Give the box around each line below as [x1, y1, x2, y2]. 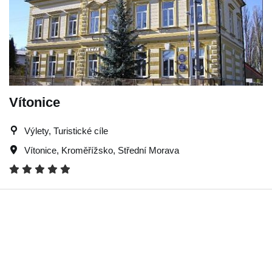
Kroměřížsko [61, 144, 113, 155]
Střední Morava [118, 144, 179, 155]
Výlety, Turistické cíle [24, 125, 108, 136]
